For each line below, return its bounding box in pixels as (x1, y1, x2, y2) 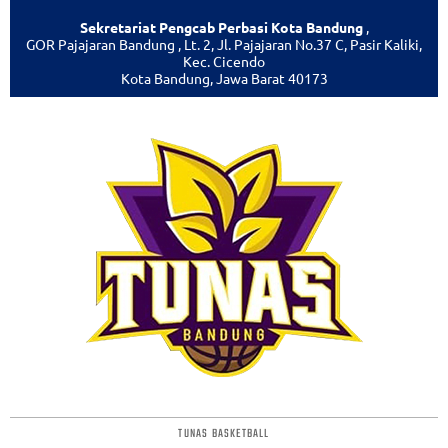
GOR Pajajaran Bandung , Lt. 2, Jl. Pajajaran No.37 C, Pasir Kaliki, (26, 35, 422, 53)
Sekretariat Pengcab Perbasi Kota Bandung (79, 18, 366, 36)
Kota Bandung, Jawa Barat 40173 (120, 69, 328, 87)
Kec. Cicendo (183, 52, 265, 70)
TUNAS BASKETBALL (178, 425, 270, 443)
